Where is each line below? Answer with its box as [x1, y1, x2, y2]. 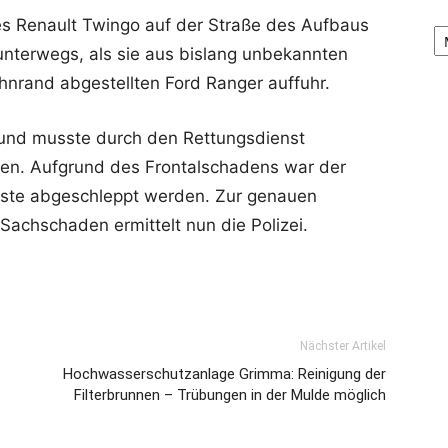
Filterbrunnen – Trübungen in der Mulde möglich [74, 386, 386, 404]
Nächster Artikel [300, 339, 386, 353]
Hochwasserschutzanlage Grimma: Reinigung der [63, 365, 386, 383]
